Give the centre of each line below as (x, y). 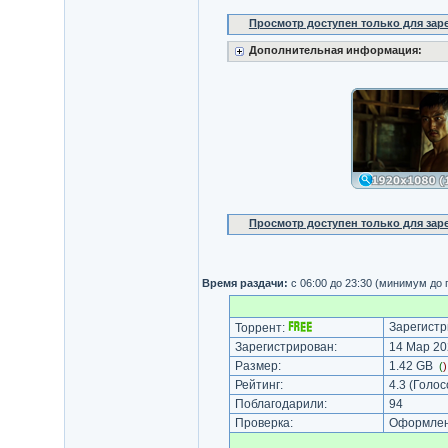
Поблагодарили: (280, 404)
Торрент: (259, 328)
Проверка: (263, 423)
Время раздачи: (244, 283)
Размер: (257, 366)
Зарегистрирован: (285, 347)
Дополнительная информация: (335, 50)
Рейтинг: (258, 385)
